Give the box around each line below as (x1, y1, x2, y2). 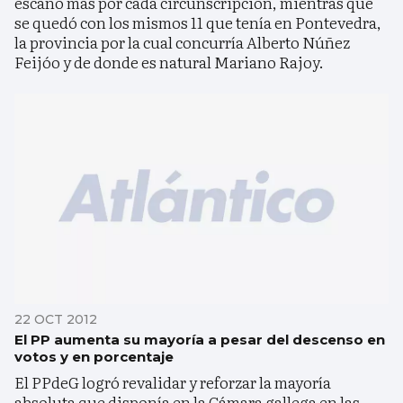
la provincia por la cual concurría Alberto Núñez (14, 30, 350, 53)
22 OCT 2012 (14, 310, 97, 327)
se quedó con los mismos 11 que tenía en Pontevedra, (14, 10, 381, 33)
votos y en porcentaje (14, 347, 174, 365)
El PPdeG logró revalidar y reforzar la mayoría (14, 370, 331, 393)
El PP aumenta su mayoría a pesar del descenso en (14, 330, 385, 348)
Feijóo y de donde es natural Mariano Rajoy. (14, 49, 324, 73)
